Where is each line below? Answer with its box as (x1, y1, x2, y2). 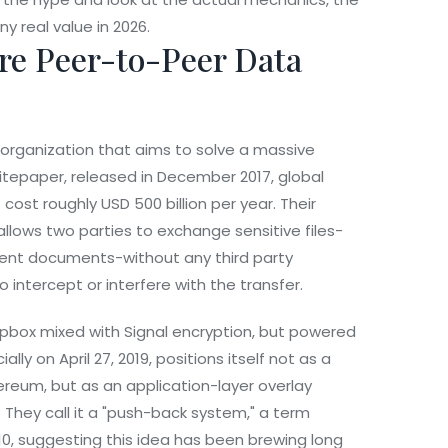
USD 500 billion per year (101, 193, 273, 215)
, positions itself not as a (149, 348, 331, 370)
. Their (273, 193, 316, 215)
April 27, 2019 (59, 348, 149, 370)
